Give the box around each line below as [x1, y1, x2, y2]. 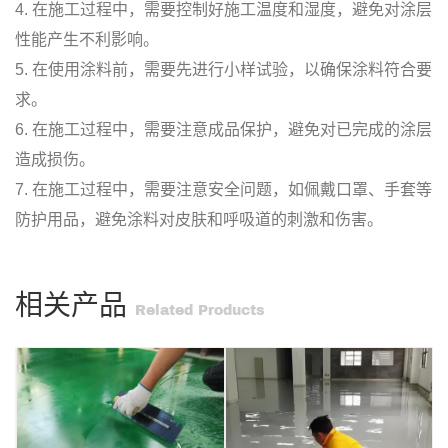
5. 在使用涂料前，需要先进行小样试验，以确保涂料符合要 [15, 60, 432, 78]
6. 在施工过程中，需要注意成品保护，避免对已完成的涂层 [15, 120, 432, 138]
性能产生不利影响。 [15, 30, 159, 48]
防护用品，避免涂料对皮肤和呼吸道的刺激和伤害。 [15, 210, 383, 228]
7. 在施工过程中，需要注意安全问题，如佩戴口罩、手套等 [15, 180, 432, 198]
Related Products [135, 302, 265, 318]
